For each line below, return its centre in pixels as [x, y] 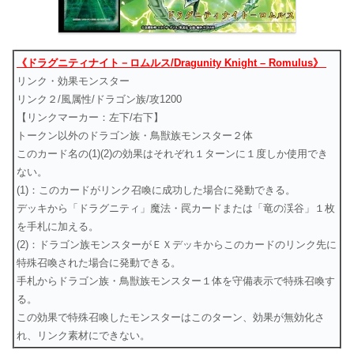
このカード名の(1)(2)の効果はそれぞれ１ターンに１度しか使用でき [172, 154]
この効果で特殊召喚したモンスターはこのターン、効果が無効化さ [171, 318]
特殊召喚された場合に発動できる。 [99, 263]
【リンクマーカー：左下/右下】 [90, 118]
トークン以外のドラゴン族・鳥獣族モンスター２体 [135, 136]
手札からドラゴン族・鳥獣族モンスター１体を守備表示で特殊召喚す [176, 281]
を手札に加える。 [58, 227]
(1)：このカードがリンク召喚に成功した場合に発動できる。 [156, 190]
